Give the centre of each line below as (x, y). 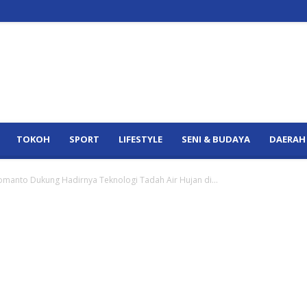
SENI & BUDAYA (216, 139)
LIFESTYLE (140, 139)
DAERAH (287, 139)
